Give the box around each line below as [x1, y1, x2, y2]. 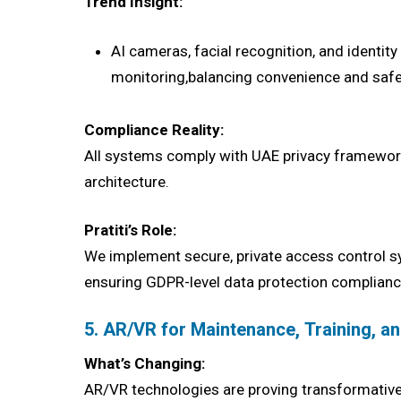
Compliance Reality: [84, 120, 225, 139]
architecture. [84, 172, 170, 191]
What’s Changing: [84, 354, 206, 373]
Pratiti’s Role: [84, 221, 177, 240]
